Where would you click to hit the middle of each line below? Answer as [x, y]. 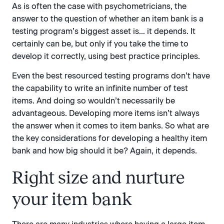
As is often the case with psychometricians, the [99, 6]
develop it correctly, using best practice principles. [106, 56]
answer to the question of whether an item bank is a [108, 19]
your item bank [72, 199]
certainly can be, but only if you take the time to [100, 44]
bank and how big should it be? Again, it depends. [104, 151]
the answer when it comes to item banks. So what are [110, 126]
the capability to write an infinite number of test [100, 88]
